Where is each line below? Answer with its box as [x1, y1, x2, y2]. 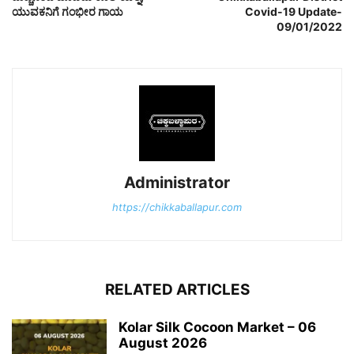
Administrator [124, 172, 230, 192]
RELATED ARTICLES [104, 280, 250, 299]
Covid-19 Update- [245, 4, 342, 18]
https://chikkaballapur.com [112, 200, 242, 213]
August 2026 [119, 334, 207, 351]
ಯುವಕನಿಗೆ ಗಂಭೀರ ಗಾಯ [12, 4, 123, 18]
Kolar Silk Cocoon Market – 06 [119, 318, 316, 335]
